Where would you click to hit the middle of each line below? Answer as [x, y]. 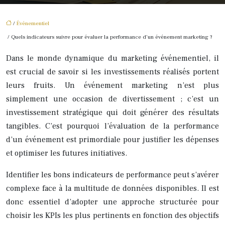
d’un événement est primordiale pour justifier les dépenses [113, 139]
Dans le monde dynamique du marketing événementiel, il [113, 58]
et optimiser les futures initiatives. [67, 153]
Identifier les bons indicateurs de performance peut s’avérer [113, 175]
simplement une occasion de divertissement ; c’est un [113, 99]
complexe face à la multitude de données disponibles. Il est [113, 188]
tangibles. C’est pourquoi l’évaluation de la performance [113, 126]
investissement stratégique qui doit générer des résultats [113, 112]
